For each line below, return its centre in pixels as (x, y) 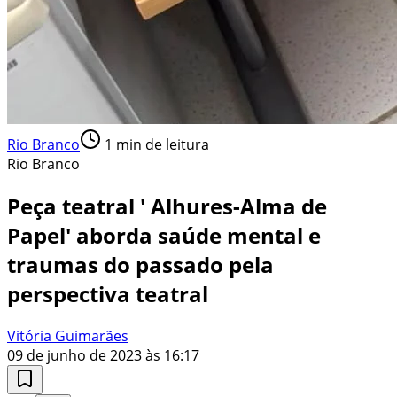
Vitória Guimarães (68, 335)
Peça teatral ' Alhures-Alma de (167, 206)
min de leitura (161, 144)
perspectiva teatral (108, 293)
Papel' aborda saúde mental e (164, 235)
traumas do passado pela (140, 264)
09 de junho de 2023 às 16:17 (103, 355)
